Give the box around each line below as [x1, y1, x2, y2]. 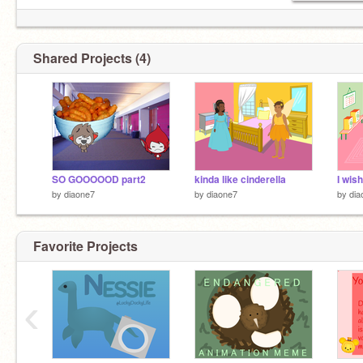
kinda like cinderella [194, 173, 286, 186]
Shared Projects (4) [33, 49, 151, 67]
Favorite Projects [33, 236, 138, 255]
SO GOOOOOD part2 [52, 173, 146, 186]
